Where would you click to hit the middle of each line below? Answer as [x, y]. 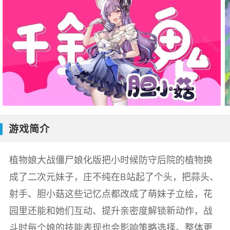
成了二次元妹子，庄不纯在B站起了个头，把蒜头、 [114, 177]
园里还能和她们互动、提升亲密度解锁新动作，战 [111, 211]
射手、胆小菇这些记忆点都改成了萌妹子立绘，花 [111, 194]
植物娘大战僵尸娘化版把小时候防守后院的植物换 [111, 160]
